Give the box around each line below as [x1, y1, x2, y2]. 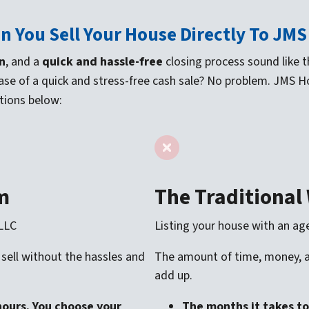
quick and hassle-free [42, 52, 163, 70]
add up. [154, 266, 192, 284]
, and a [6, 52, 42, 70]
